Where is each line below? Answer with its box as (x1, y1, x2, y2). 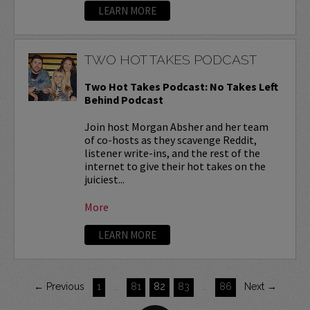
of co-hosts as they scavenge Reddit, (84, 132, 257, 147)
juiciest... (84, 172, 125, 186)
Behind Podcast (84, 92, 163, 107)
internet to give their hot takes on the (84, 158, 266, 173)
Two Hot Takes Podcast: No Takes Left (84, 79, 278, 93)
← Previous (33, 280, 84, 292)
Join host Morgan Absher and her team (84, 119, 268, 134)
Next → (244, 280, 277, 292)
